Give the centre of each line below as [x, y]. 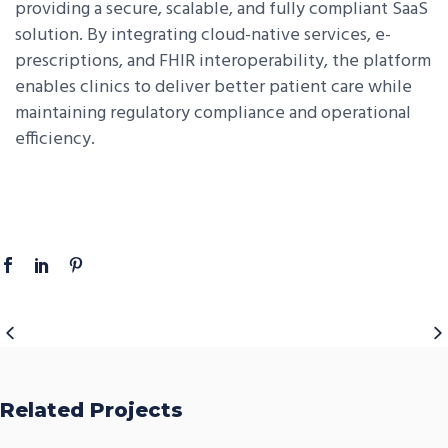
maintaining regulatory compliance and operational [213, 113]
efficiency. [55, 139]
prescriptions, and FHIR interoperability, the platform [223, 61]
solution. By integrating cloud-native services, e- [203, 35]
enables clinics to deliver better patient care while [213, 87]
